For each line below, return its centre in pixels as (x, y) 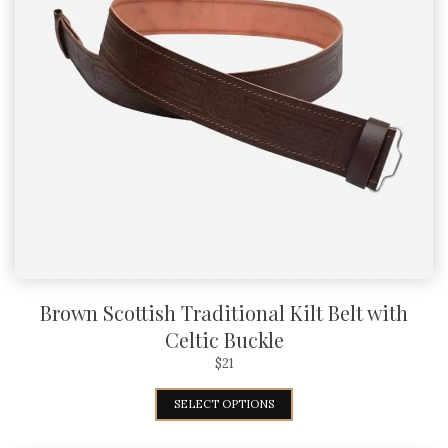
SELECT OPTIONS (224, 403)
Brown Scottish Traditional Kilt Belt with (224, 312)
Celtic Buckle (224, 339)
